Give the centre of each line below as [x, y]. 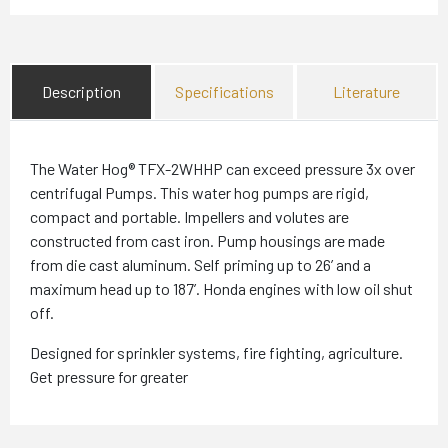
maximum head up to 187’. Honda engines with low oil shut [221, 288]
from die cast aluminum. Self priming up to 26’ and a [200, 264]
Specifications [224, 91]
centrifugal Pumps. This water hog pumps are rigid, [199, 192]
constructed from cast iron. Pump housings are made [207, 240]
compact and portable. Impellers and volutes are [189, 216]
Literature [367, 91]
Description [81, 91]
